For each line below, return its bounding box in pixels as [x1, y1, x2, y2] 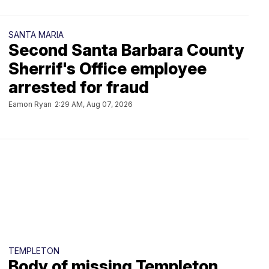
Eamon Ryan [8, 100, 52, 109]
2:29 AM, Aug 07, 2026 [55, 100, 133, 109]
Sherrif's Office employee [8, 59, 207, 79]
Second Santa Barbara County [8, 40, 244, 60]
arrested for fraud [8, 77, 149, 97]
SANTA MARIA [8, 29, 64, 40]
